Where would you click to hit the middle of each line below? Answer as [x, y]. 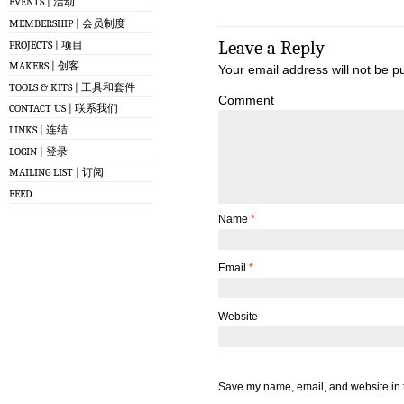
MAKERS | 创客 [44, 66]
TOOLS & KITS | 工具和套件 [72, 87]
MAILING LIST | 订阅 [56, 173]
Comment [246, 101]
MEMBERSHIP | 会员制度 [67, 23]
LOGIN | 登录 [38, 151]
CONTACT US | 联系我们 [64, 109]
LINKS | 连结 [38, 129]
